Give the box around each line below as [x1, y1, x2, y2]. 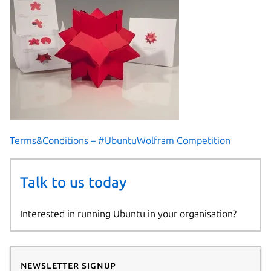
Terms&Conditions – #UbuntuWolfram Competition [10, 135, 230, 146]
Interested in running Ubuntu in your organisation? [19, 207, 237, 219]
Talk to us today [19, 174, 126, 191]
